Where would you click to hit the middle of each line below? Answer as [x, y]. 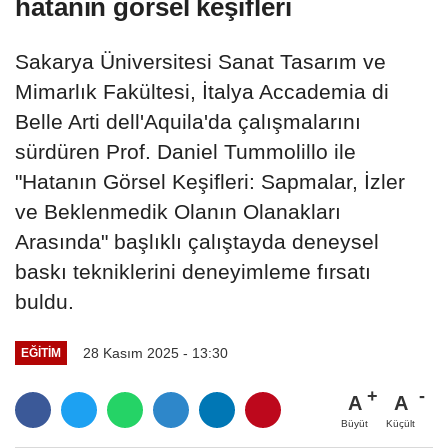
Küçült [400, 423]
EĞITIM [40, 353]
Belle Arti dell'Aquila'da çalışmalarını [188, 121]
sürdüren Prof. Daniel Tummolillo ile [185, 151]
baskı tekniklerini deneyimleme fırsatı [193, 271]
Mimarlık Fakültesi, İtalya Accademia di [202, 91]
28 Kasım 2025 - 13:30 [155, 352]
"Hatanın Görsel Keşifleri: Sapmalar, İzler [210, 181]
